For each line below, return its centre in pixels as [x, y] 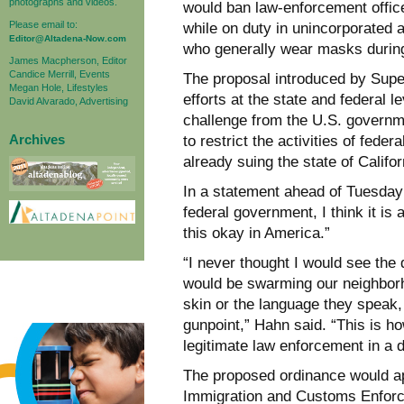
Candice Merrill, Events [60, 73]
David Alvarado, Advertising [69, 101]
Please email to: [43, 24]
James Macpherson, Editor [68, 60]
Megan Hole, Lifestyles [59, 87]
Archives [37, 139]
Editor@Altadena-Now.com [68, 38]
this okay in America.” [257, 233]
